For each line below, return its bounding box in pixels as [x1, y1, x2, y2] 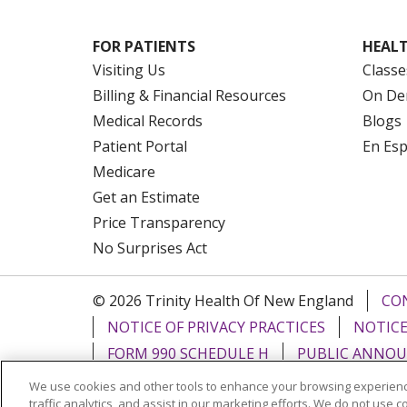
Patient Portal [93, 135, 187, 156]
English [265, 383, 315, 404]
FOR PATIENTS [93, 35, 195, 56]
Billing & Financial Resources [93, 84, 286, 105]
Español [333, 383, 388, 404]
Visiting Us [93, 59, 165, 80]
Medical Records [93, 110, 203, 131]
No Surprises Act [93, 237, 207, 258]
